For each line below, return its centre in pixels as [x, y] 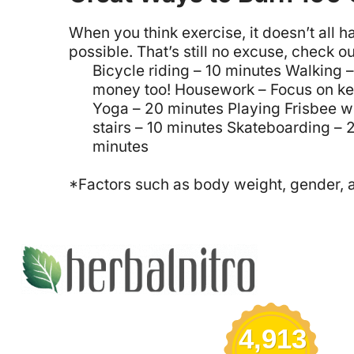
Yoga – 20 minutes [158, 108]
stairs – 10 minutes [158, 127]
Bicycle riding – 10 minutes [187, 70]
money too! [132, 89]
